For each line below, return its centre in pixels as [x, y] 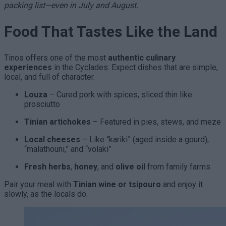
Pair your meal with [39, 184]
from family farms [178, 167]
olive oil [130, 167]
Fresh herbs [47, 167]
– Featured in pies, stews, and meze [156, 122]
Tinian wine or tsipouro [117, 184]
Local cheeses [52, 139]
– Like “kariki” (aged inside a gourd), [145, 139]
